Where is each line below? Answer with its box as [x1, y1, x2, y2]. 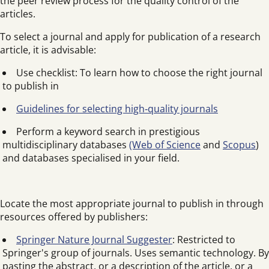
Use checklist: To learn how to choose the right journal [16, 66, 262, 79]
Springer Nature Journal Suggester [16, 233, 172, 246]
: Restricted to [172, 233, 235, 246]
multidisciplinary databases [2, 138, 129, 151]
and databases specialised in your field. [2, 151, 180, 165]
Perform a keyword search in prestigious [16, 125, 200, 138]
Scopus [223, 138, 256, 151]
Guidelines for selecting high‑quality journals [16, 102, 218, 115]
